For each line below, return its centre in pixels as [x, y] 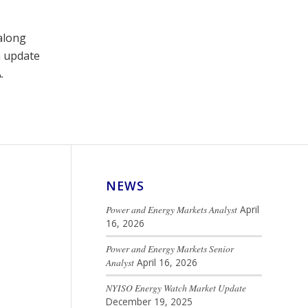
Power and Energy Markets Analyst [171, 210]
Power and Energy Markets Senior [169, 249]
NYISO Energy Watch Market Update [176, 288]
